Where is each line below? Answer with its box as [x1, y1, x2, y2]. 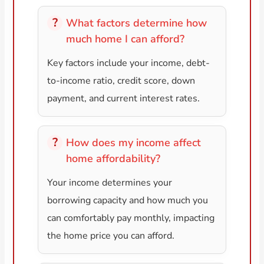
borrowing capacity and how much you [47, 194, 209, 207]
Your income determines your [47, 176, 173, 190]
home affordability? [66, 151, 161, 166]
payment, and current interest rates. [47, 92, 200, 105]
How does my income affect [66, 136, 202, 150]
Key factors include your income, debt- [47, 57, 210, 70]
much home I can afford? [66, 32, 185, 47]
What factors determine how [66, 16, 207, 31]
